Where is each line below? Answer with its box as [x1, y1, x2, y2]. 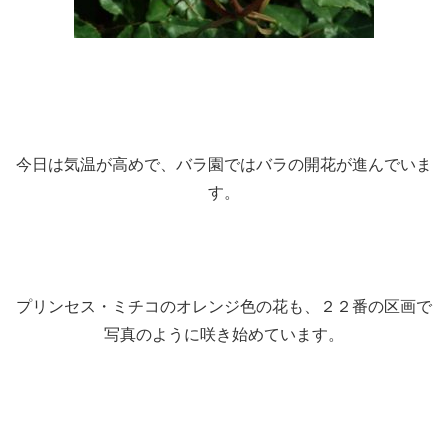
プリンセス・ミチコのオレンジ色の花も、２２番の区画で [16, 297, 432, 315]
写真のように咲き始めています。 [104, 325, 344, 343]
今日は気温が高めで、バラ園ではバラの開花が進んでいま [16, 156, 432, 174]
